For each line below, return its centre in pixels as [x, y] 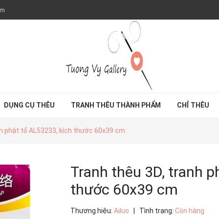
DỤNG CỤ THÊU [29, 105]
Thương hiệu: [91, 211]
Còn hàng [190, 211]
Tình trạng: [156, 211]
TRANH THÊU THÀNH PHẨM [116, 105]
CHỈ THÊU [193, 105]
